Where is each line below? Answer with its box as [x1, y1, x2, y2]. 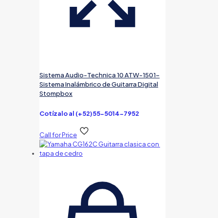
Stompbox [39, 89, 73, 97]
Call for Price [39, 130, 77, 139]
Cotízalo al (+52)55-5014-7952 [39, 109, 139, 117]
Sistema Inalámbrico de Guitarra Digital [39, 80, 158, 88]
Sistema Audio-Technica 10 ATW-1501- [39, 71, 160, 79]
